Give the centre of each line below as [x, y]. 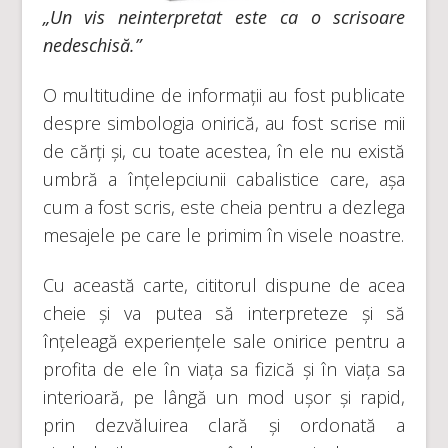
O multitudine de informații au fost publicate [224, 95]
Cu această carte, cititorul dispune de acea [224, 285]
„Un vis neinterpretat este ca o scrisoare [224, 17]
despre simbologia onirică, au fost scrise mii [224, 123]
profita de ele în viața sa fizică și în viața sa [224, 369]
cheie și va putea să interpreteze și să [224, 313]
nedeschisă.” [91, 45]
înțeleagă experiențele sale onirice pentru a [224, 341]
